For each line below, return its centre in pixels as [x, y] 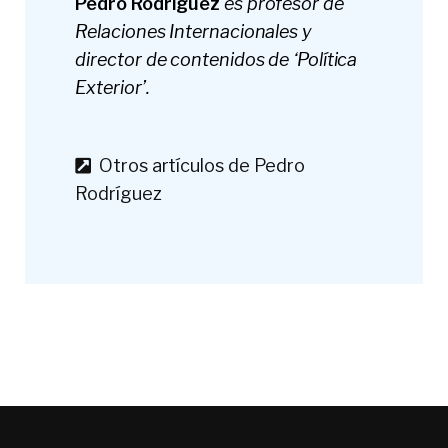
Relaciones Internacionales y [193, 31]
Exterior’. [112, 87]
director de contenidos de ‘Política [216, 59]
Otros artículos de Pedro [198, 165]
